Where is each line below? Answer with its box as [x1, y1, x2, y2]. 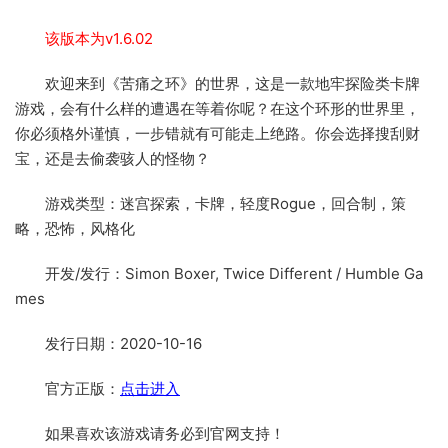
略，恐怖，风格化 [15, 219, 135, 239]
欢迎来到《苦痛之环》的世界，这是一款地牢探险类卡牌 [45, 74, 420, 94]
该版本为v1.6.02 [45, 29, 153, 49]
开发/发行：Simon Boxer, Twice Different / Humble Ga [45, 264, 423, 284]
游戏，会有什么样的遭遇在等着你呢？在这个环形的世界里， [15, 99, 420, 119]
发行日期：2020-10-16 [45, 334, 202, 354]
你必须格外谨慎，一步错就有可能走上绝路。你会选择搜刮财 [15, 124, 420, 144]
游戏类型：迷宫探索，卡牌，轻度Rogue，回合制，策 [45, 194, 406, 214]
